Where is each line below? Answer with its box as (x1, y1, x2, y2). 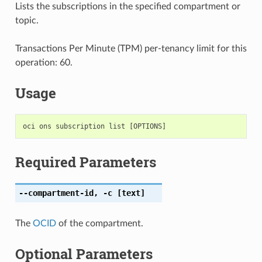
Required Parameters (15, 152, 156, 171)
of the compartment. (56, 218, 143, 228)
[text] (112, 188, 145, 198)
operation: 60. (15, 57, 73, 67)
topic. (15, 15, 39, 25)
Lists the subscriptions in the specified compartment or (15, 1, 240, 11)
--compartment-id (18, 188, 94, 198)
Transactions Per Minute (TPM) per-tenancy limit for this (15, 43, 247, 53)
